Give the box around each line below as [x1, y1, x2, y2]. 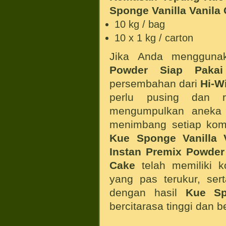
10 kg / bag [115, 18, 165, 30]
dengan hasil [109, 186, 186, 198]
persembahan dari [109, 77, 201, 89]
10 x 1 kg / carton [115, 32, 194, 43]
